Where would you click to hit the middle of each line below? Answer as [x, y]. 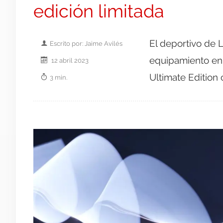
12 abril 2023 [69, 60]
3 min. [58, 77]
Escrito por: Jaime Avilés [86, 43]
